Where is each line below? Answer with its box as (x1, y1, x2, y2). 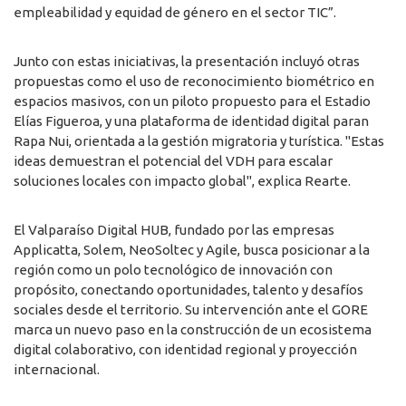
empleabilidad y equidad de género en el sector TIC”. (14, 5, 339, 21)
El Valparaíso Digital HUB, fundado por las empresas (14, 222, 334, 238)
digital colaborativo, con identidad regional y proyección (14, 342, 357, 358)
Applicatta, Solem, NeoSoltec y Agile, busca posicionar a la (14, 242, 370, 258)
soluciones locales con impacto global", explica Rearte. (14, 173, 351, 189)
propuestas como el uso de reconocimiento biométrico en (14, 73, 374, 90)
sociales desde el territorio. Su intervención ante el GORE (14, 302, 368, 318)
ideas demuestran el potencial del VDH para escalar (14, 153, 333, 169)
